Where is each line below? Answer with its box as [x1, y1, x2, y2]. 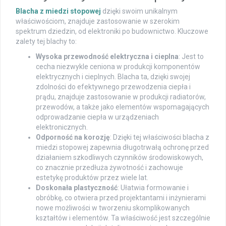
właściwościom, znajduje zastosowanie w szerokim [16, 17, 180, 26]
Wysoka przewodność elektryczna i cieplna [36, 52, 179, 61]
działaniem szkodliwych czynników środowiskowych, [36, 153, 203, 162]
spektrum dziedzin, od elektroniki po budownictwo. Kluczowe [16, 27, 208, 36]
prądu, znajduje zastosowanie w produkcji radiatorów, [36, 93, 206, 101]
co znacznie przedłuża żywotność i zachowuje [36, 163, 183, 172]
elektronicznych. [36, 123, 88, 132]
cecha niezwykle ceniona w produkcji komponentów [36, 63, 200, 71]
